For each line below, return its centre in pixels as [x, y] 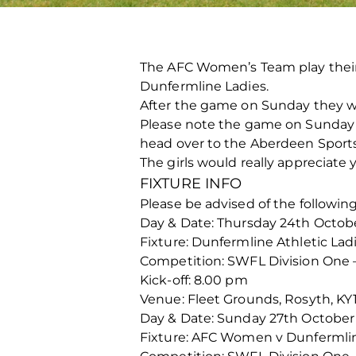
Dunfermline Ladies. [204, 86]
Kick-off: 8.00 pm [194, 280]
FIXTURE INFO [191, 184]
